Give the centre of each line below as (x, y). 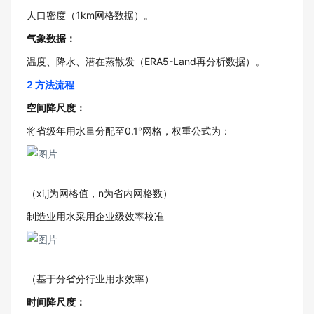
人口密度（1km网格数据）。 (90, 15)
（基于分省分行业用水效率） (90, 279)
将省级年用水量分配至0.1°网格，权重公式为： (129, 131)
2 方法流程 (50, 84)
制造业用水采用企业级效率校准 (95, 216)
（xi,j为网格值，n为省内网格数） (100, 193)
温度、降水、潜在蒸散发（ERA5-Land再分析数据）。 (146, 61)
